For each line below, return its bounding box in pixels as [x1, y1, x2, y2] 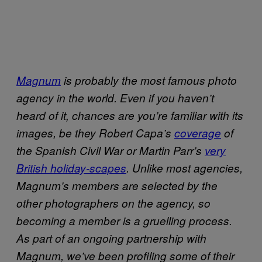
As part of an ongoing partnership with [16, 230, 206, 246]
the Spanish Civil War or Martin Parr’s [16, 142, 205, 158]
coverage [174, 125, 221, 140]
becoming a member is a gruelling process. [16, 212, 232, 228]
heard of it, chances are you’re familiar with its [16, 107, 243, 123]
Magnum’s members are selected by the [16, 177, 218, 193]
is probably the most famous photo [61, 72, 237, 88]
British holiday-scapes [16, 160, 126, 175]
